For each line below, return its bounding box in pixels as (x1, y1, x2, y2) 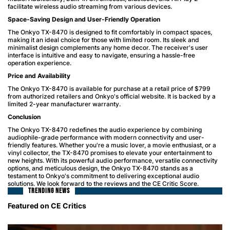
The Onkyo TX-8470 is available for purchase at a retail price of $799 (8, 84, 210, 92)
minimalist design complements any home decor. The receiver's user (8, 43, 208, 51)
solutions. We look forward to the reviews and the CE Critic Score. (8, 179, 200, 187)
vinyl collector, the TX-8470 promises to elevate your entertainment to (8, 148, 212, 157)
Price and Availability (8, 71, 70, 80)
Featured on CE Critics (8, 201, 86, 210)
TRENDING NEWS (28, 186, 70, 195)
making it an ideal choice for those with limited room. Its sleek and (8, 35, 199, 44)
